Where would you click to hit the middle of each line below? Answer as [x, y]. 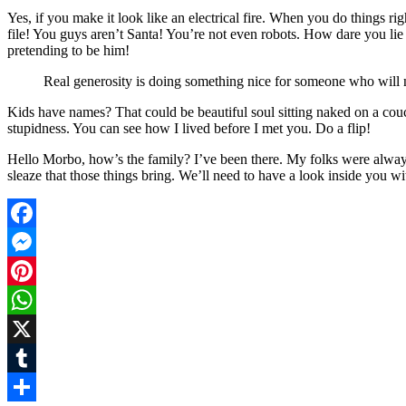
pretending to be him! [68, 51]
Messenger [38, 271]
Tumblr [28, 387]
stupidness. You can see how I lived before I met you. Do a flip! [189, 129]
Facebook [35, 242]
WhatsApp [38, 329]
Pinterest [32, 300]
